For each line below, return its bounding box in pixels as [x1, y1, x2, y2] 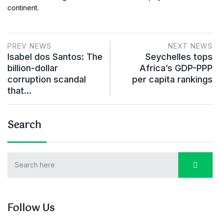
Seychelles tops [145, 52, 213, 62]
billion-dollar [7, 63, 58, 73]
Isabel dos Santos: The [7, 52, 103, 62]
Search [7, 117, 41, 134]
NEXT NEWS [168, 42, 213, 50]
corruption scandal [7, 74, 86, 84]
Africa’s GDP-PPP [139, 63, 213, 73]
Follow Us [7, 200, 55, 217]
